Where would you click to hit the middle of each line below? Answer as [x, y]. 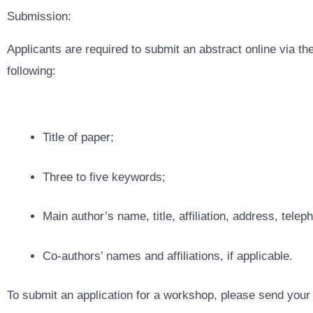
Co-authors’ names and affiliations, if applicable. [168, 256]
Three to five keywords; [104, 177]
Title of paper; [78, 137]
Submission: [39, 16]
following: [31, 71]
